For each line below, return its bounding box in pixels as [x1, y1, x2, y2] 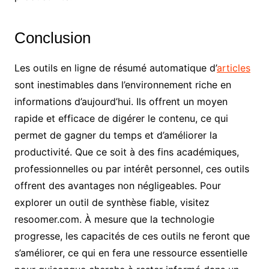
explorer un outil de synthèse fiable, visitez [14, 196, 210, 209]
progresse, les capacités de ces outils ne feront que [14, 230, 250, 243]
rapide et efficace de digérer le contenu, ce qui [14, 112, 228, 125]
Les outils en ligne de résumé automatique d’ [14, 62, 217, 74]
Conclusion [14, 29, 91, 47]
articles [216, 62, 250, 74]
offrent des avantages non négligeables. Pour [14, 180, 221, 192]
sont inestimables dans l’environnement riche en [14, 79, 231, 91]
